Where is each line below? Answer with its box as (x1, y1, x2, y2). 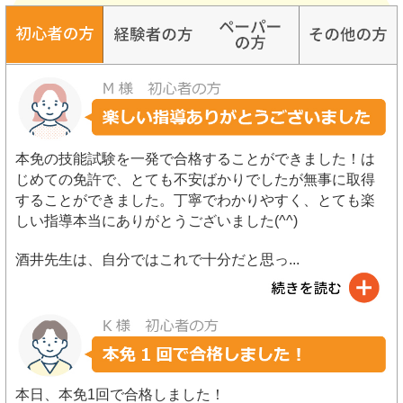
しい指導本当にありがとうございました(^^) (15, 211, 299, 228)
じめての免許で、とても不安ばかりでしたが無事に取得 (15, 170, 376, 187)
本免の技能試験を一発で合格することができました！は (15, 149, 376, 166)
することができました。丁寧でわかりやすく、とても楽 (15, 191, 376, 208)
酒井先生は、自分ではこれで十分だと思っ (15, 251, 290, 268)
